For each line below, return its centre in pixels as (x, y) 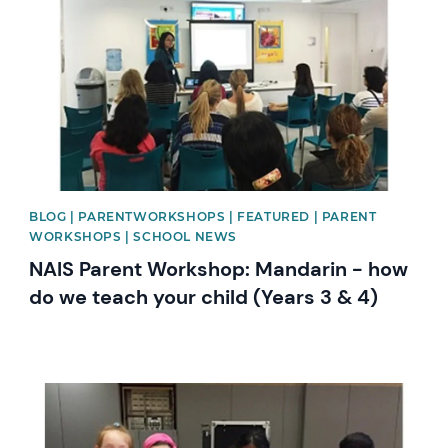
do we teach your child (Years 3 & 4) (204, 297)
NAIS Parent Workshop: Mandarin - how (219, 269)
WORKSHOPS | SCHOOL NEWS (133, 236)
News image (73, 391)
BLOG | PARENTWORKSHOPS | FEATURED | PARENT (203, 216)
